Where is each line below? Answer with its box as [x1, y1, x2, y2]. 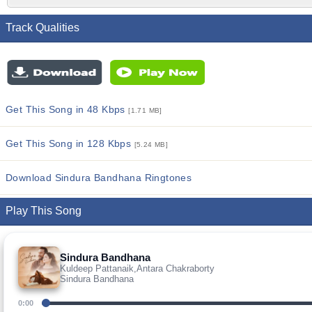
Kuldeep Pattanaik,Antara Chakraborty [60, 263, 214, 274]
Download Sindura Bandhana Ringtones [6, 172, 192, 183]
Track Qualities [6, 22, 79, 33]
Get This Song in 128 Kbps [6, 138, 134, 149]
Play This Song [6, 205, 81, 217]
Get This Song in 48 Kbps [6, 104, 129, 115]
